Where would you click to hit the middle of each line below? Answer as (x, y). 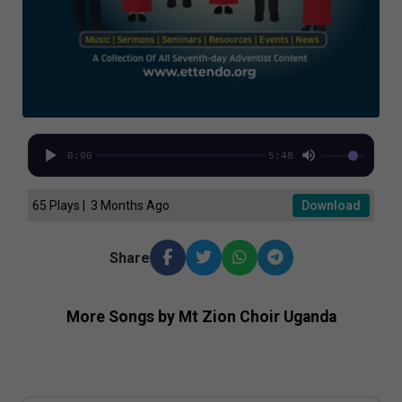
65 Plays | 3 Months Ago (101, 205)
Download (331, 205)
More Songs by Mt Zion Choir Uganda (201, 317)
